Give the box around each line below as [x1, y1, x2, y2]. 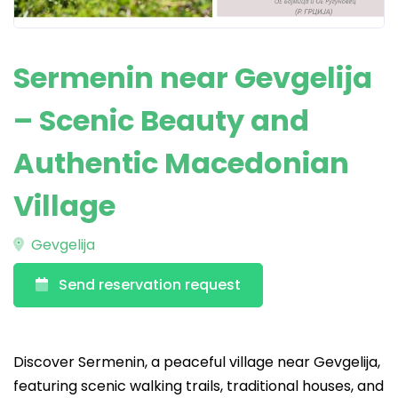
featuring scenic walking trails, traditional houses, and [13, 376, 384, 396]
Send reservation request [59, 275, 241, 295]
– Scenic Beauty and [13, 100, 309, 140]
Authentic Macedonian [13, 143, 349, 183]
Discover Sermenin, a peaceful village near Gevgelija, [13, 352, 380, 372]
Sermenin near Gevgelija [13, 58, 372, 98]
